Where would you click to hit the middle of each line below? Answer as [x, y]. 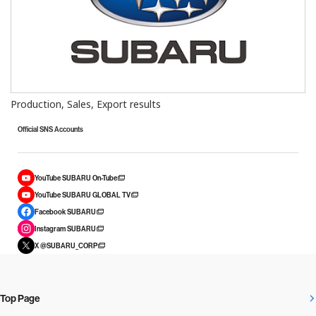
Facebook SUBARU [65, 212]
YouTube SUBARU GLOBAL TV [83, 195]
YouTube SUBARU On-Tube [76, 178]
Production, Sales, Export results [86, 104]
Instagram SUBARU [65, 229]
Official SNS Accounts [50, 130]
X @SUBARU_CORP [66, 245]
